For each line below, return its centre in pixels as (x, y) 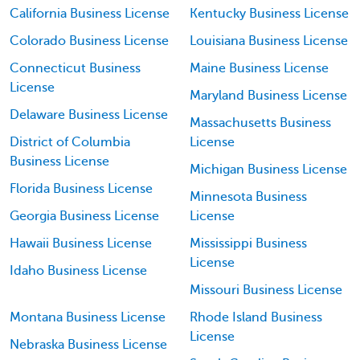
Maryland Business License (268, 96)
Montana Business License (88, 317)
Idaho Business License (78, 271)
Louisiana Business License (269, 41)
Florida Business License (81, 189)
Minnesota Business (248, 197)
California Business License (90, 14)
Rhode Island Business (256, 317)
